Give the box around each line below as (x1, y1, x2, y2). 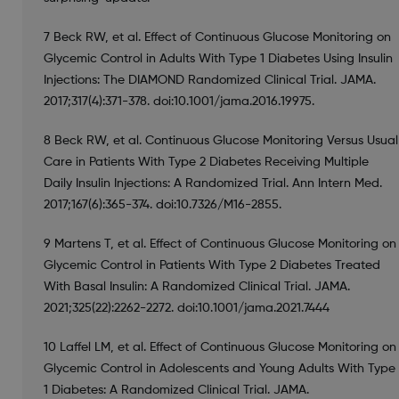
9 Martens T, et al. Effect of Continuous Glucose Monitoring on (43, 237, 396, 250)
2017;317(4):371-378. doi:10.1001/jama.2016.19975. (43, 94, 314, 108)
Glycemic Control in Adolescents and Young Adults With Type (43, 362, 395, 375)
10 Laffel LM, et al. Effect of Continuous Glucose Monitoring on (43, 340, 396, 354)
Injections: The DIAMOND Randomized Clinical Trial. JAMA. (43, 73, 376, 86)
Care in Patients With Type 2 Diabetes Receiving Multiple (43, 155, 369, 168)
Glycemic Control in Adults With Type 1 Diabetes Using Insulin (43, 52, 393, 65)
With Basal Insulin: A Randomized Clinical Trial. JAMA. (43, 280, 350, 293)
